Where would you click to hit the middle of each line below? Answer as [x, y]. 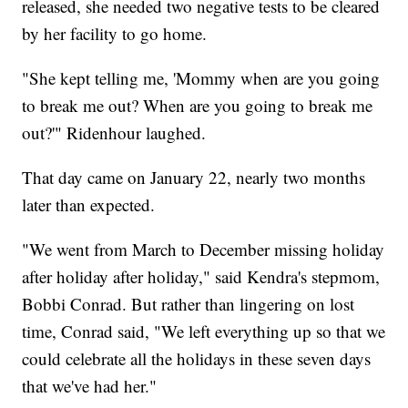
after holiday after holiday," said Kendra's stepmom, [201, 276]
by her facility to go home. [115, 33]
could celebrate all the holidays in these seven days [197, 358]
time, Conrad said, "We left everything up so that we [204, 331]
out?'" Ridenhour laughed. [114, 132]
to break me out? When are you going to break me [198, 105]
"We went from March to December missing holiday [204, 249]
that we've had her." [90, 385]
